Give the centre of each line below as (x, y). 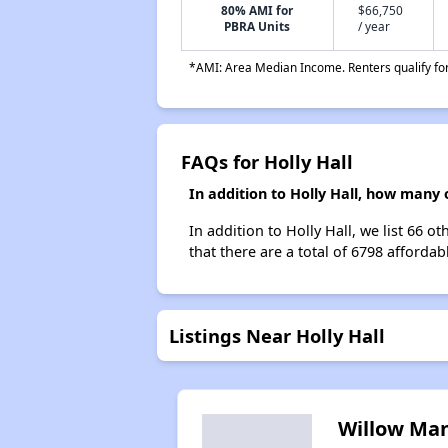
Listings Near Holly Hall (276, 335)
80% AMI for (257, 10)
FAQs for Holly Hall (266, 161)
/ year (373, 26)
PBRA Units (257, 26)
